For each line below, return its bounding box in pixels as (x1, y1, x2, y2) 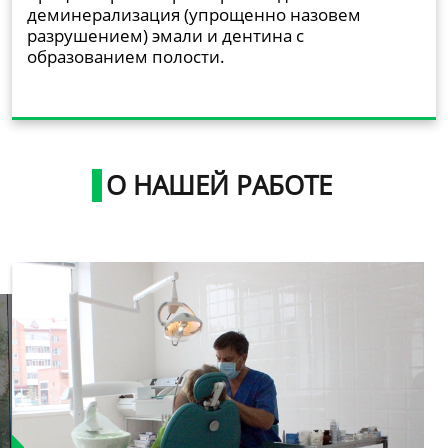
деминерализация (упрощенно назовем (27, 2, 361, 26)
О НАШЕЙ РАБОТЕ (106, 166, 332, 203)
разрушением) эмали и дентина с (27, 23, 304, 47)
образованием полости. (27, 44, 225, 68)
